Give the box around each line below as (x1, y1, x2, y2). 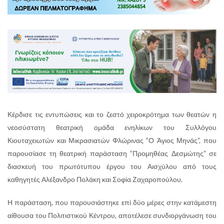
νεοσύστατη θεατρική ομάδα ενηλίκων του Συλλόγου (7, 122, 216, 131)
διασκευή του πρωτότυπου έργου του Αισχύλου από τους (7, 161, 216, 170)
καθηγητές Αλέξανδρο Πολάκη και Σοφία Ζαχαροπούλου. (7, 174, 182, 183)
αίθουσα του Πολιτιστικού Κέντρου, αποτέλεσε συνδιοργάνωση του (7, 210, 216, 219)
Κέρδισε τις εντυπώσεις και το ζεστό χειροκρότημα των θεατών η (7, 109, 216, 118)
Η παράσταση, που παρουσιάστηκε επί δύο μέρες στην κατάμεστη (7, 197, 216, 206)
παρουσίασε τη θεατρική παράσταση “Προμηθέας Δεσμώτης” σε (7, 148, 216, 157)
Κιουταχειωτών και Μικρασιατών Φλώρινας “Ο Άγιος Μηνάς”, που (7, 135, 216, 144)
